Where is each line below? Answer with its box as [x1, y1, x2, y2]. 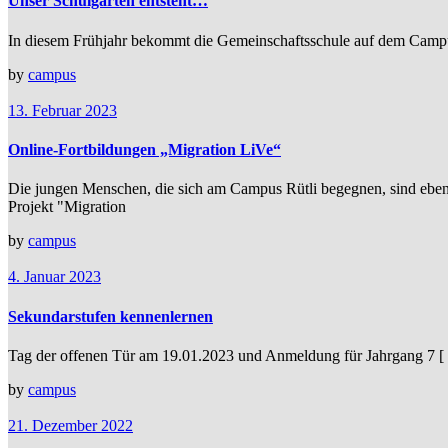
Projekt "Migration [8, 198, 126, 216]
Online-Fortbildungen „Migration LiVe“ [8, 140, 281, 158]
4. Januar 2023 [8, 268, 101, 286]
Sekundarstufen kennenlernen [8, 307, 213, 325]
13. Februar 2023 [8, 101, 117, 119]
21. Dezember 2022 [8, 416, 133, 434]
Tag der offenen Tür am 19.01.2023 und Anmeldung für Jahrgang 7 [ [8, 346, 444, 364]
